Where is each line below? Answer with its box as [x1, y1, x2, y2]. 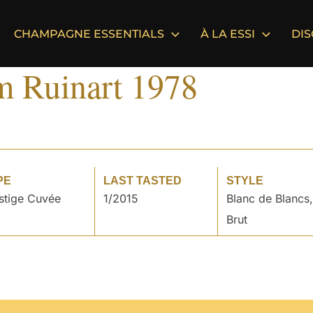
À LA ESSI [201, 27, 255, 41]
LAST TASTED [103, 174, 182, 187]
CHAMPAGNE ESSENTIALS [14, 27, 164, 41]
